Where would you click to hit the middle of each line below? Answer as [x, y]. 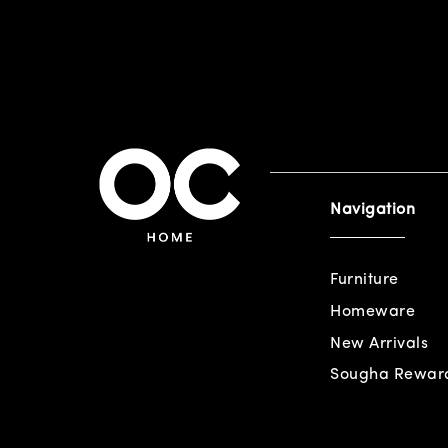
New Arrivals [379, 343]
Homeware [372, 311]
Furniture [364, 279]
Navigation [372, 209]
